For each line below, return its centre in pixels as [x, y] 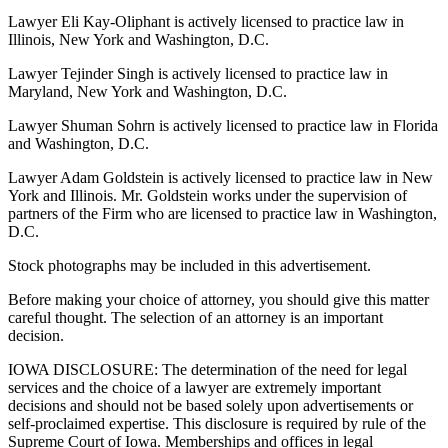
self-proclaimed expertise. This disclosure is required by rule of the [217, 423]
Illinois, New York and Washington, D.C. [138, 39]
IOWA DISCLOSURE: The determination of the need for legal [207, 369]
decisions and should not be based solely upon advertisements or [210, 405]
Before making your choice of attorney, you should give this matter [218, 299]
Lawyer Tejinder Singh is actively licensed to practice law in [198, 73]
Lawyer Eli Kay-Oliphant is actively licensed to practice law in [206, 21]
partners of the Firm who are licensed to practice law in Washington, [222, 213]
